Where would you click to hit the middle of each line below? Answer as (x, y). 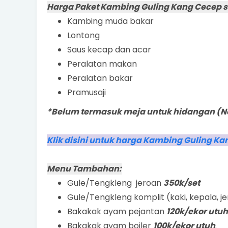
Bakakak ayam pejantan (117, 211)
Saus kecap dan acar (109, 50)
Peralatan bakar (100, 78)
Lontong (83, 35)
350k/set (182, 183)
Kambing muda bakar (110, 21)
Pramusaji (87, 92)
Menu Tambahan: (84, 169)
